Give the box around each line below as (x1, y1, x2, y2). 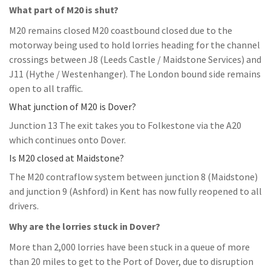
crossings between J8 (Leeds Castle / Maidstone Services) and (9, 53, 261, 65)
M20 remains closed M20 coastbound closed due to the (9, 24, 232, 36)
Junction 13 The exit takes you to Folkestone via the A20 (9, 119, 241, 131)
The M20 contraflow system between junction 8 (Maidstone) (9, 171, 258, 183)
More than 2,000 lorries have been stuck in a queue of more (9, 241, 250, 253)
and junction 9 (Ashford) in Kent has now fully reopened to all (9, 185, 262, 197)
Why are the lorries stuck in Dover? (9, 220, 160, 232)
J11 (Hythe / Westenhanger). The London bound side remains (9, 68, 261, 80)
